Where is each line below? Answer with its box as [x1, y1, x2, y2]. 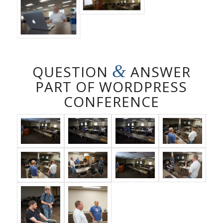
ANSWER [126, 62, 191, 81]
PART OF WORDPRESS [35, 77, 188, 96]
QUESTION [32, 62, 112, 81]
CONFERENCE [63, 92, 159, 111]
